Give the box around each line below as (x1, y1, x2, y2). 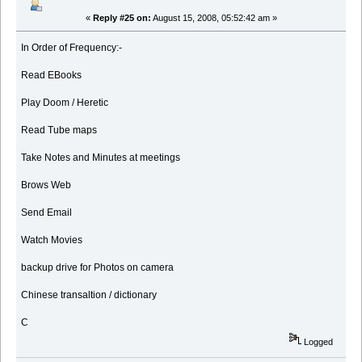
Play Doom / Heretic (21, 97, 109, 109)
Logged (301, 337, 334, 347)
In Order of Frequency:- (21, 42, 123, 54)
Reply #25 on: (92, 13, 151, 23)
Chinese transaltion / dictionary (21, 289, 158, 301)
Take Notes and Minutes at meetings (21, 152, 181, 164)
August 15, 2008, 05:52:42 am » (150, 13, 277, 23)
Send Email (21, 207, 73, 219)
